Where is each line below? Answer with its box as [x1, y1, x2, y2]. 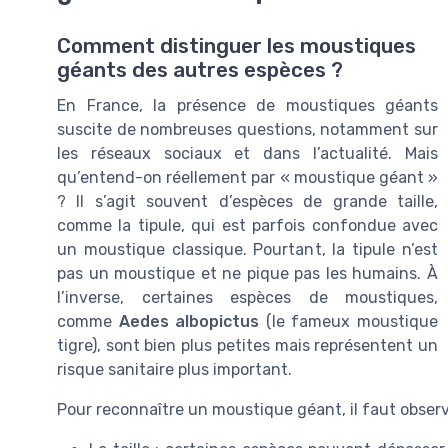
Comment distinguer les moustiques [57, 33, 416, 58]
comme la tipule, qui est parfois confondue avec [57, 215, 438, 235]
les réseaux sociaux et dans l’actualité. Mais [57, 143, 438, 163]
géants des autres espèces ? [57, 57, 343, 82]
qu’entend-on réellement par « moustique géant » [57, 167, 438, 187]
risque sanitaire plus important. [57, 359, 292, 379]
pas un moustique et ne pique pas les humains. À [57, 263, 438, 283]
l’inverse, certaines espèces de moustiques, [57, 287, 438, 307]
